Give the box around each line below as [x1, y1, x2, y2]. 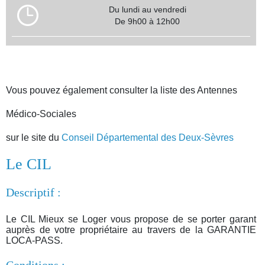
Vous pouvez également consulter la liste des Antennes [6, 85, 237, 95]
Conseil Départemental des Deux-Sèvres [62, 132, 234, 143]
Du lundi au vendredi [108, 4, 186, 14]
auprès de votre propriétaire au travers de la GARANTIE [6, 224, 256, 235]
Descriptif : [6, 185, 61, 199]
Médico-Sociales [6, 108, 76, 119]
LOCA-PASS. [6, 235, 63, 245]
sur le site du [6, 132, 62, 143]
